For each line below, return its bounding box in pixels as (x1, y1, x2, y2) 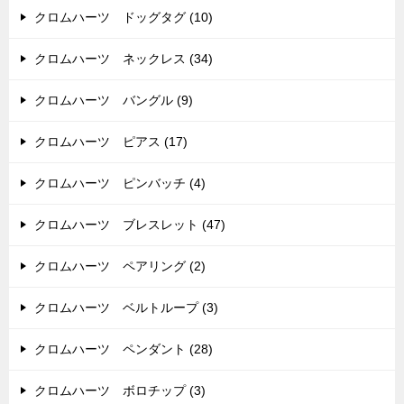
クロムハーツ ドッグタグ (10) (34, 10, 213, 24)
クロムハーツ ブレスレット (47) (34, 217, 225, 232)
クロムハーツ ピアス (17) (34, 134, 188, 149)
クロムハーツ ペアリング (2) (34, 259, 206, 273)
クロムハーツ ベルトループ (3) (34, 300, 218, 315)
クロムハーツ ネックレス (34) (34, 51, 213, 66)
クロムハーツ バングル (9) (34, 93, 193, 107)
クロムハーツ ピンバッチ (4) (34, 176, 206, 190)
